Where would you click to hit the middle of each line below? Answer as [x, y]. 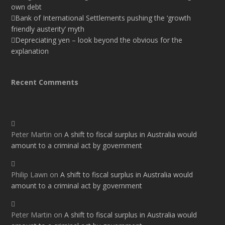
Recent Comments [45, 82]
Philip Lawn [30, 175]
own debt [27, 7]
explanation [30, 51]
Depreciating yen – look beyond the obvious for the [99, 40]
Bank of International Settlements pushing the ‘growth [103, 18]
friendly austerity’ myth [48, 29]
